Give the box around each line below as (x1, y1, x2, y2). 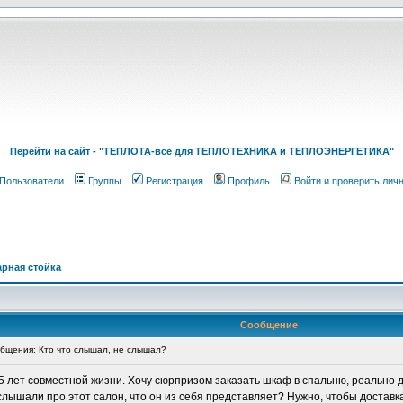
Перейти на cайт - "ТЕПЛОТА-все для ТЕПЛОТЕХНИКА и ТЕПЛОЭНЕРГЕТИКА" (9, 146, 394, 157)
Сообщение (240, 319, 298, 330)
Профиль (227, 175, 270, 186)
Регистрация (145, 175, 203, 186)
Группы (87, 175, 121, 186)
